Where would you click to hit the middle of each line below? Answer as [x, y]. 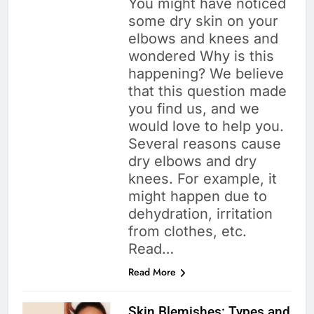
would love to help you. [206, 127]
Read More [152, 272]
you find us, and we [193, 109]
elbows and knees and [203, 39]
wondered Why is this [201, 56]
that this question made [207, 91]
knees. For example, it [202, 179]
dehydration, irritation [200, 214]
